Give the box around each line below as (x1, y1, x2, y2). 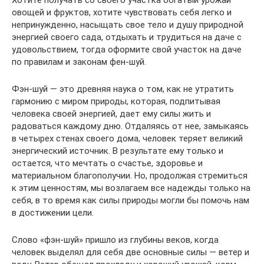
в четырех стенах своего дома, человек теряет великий (12, 133, 243, 144)
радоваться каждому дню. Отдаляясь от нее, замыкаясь (12, 121, 249, 131)
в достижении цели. (12, 207, 94, 218)
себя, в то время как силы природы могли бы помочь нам (12, 195, 249, 206)
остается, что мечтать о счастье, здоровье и (12, 158, 203, 169)
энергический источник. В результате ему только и (12, 146, 223, 156)
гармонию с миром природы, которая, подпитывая (12, 96, 220, 107)
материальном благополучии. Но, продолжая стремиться (12, 170, 247, 181)
